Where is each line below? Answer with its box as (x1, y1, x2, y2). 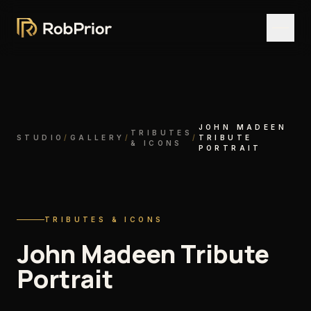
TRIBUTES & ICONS (44, 215, 164, 224)
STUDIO (17, 133, 65, 142)
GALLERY (69, 133, 125, 142)
